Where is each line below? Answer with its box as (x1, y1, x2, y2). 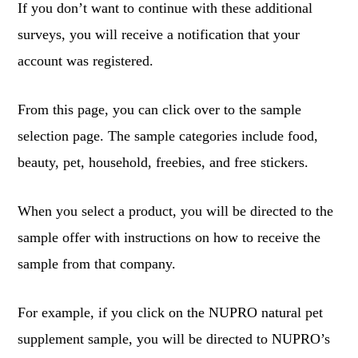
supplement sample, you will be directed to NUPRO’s (18, 331, 331, 347)
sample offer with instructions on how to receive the (18, 229, 321, 245)
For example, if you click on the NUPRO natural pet (18, 304, 324, 320)
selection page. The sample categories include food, (18, 128, 319, 144)
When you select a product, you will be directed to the (18, 203, 334, 219)
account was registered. (18, 53, 154, 69)
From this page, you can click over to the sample (18, 101, 302, 117)
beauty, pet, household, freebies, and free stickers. (18, 154, 309, 170)
